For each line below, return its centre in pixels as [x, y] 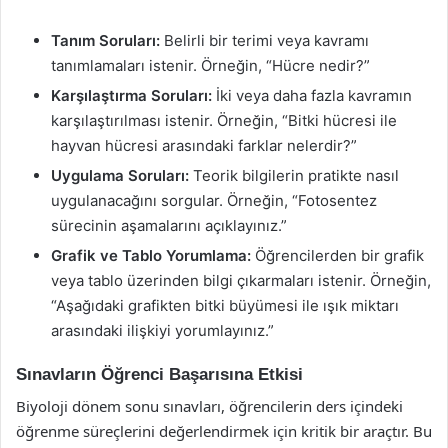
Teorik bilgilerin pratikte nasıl [294, 175]
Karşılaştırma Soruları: [131, 95]
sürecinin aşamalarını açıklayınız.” [169, 225]
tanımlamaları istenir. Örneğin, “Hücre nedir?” [210, 65]
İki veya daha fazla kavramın [312, 95]
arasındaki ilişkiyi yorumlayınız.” [162, 330]
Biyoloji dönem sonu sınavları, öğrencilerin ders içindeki [209, 406]
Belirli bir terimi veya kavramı [264, 40]
